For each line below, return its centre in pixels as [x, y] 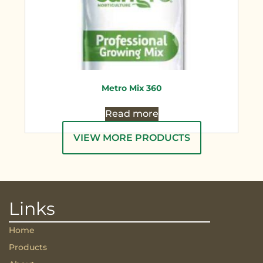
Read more [131, 114]
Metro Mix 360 [131, 88]
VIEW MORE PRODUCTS [131, 138]
